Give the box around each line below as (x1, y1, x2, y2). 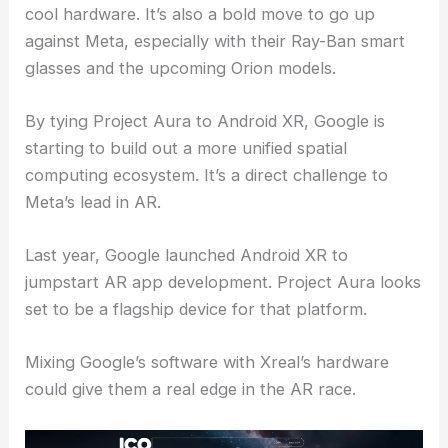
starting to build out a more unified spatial (25, 137, 348, 158)
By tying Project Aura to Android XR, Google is (25, 110, 386, 131)
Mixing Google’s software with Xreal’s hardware (25, 352, 390, 373)
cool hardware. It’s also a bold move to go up (25, 3, 376, 24)
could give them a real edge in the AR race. (25, 379, 357, 400)
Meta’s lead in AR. (25, 191, 162, 212)
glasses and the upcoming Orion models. (25, 57, 337, 78)
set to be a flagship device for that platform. (25, 299, 368, 320)
